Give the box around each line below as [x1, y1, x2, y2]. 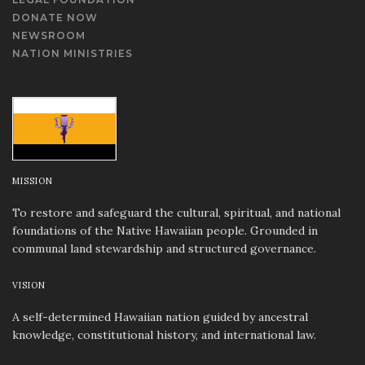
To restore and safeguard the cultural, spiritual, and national [12, 204, 341, 220]
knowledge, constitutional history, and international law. [12, 327, 316, 342]
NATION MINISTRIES [12, 46, 133, 59]
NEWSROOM [12, 29, 86, 42]
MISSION [12, 174, 53, 187]
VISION [12, 279, 46, 291]
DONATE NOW [12, 11, 98, 24]
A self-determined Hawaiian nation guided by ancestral [12, 309, 308, 324]
